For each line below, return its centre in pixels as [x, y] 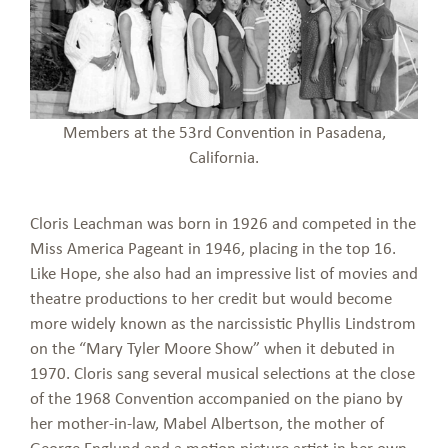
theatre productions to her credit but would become [211, 298]
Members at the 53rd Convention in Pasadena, [224, 132]
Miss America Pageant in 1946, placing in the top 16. [213, 248]
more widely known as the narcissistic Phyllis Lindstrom [223, 323]
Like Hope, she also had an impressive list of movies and [224, 273]
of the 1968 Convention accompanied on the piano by [216, 398]
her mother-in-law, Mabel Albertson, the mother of [207, 423]
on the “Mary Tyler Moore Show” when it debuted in [212, 348]
